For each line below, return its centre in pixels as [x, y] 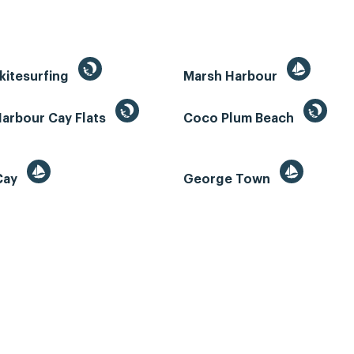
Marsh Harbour [232, 77]
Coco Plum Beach [240, 119]
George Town [228, 180]
